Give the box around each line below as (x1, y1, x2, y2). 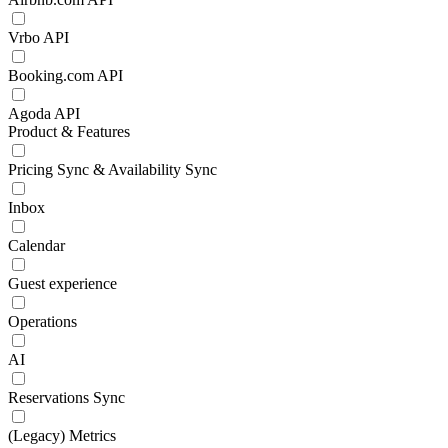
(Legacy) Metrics (8, 427, 116, 444)
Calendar (8, 237, 65, 254)
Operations (8, 313, 77, 330)
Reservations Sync (8, 389, 125, 406)
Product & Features (8, 123, 130, 140)
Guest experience (8, 275, 117, 292)
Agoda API (8, 105, 80, 122)
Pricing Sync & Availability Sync (8, 161, 217, 178)
